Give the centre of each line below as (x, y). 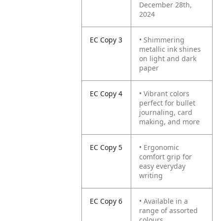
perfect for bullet (167, 103)
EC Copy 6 (106, 201)
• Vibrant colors (165, 93)
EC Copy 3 (106, 40)
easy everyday (163, 166)
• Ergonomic (159, 147)
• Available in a (164, 201)
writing (151, 175)
